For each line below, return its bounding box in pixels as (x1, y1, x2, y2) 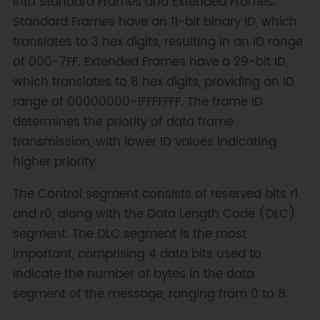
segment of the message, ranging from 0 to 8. (12, 284, 289, 305)
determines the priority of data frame (12, 111, 234, 132)
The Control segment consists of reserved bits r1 (12, 184, 298, 205)
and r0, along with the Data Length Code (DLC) (12, 204, 296, 225)
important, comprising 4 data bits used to (12, 244, 261, 265)
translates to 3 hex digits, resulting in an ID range (12, 31, 303, 52)
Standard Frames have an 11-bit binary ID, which (12, 11, 297, 32)
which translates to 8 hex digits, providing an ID (12, 71, 294, 92)
